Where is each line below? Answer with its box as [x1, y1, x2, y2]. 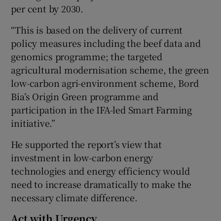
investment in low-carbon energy [11, 150, 153, 164]
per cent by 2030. [11, 1, 84, 15]
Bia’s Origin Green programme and [11, 89, 159, 103]
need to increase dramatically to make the [11, 177, 192, 190]
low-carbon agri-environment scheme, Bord [11, 76, 199, 89]
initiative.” [11, 116, 56, 129]
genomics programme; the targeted [11, 49, 163, 63]
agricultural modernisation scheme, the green [11, 63, 209, 76]
